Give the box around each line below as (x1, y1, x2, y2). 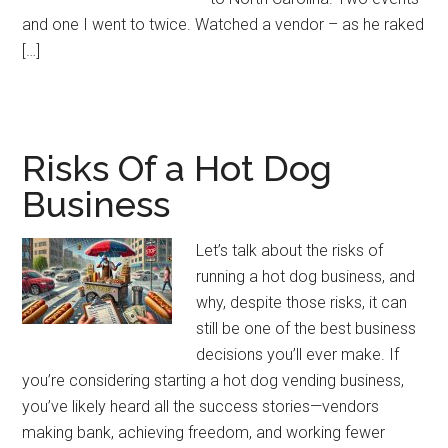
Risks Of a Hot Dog (22, 147, 333, 189)
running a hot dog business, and (196, 267, 416, 286)
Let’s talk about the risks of (196, 241, 384, 260)
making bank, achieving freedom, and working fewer (22, 423, 386, 442)
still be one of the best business (196, 319, 417, 338)
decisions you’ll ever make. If (196, 345, 400, 364)
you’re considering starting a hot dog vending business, (22, 371, 405, 390)
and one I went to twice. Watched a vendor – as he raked (22, 15, 425, 34)
